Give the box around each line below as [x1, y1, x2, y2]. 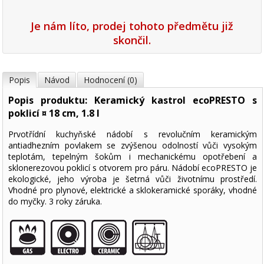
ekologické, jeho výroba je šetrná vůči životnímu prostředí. [8, 173, 257, 185]
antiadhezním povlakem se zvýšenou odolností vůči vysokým [8, 140, 257, 151]
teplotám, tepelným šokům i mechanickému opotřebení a [8, 151, 257, 163]
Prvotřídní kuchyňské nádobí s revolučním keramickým [8, 128, 257, 140]
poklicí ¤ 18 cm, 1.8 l [8, 107, 100, 120]
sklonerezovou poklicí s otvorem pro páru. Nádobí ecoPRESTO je [8, 162, 257, 174]
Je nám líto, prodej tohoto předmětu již [31, 19, 233, 34]
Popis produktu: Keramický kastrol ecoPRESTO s [8, 94, 257, 107]
